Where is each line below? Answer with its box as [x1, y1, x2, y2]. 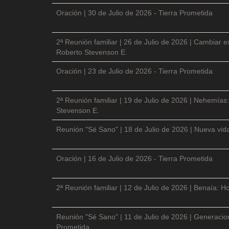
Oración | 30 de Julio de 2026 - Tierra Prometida [56, 8, 213, 17]
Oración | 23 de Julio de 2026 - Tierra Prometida [56, 66, 213, 75]
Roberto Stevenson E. [56, 48, 127, 56]
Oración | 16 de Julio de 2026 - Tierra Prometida [56, 154, 213, 163]
